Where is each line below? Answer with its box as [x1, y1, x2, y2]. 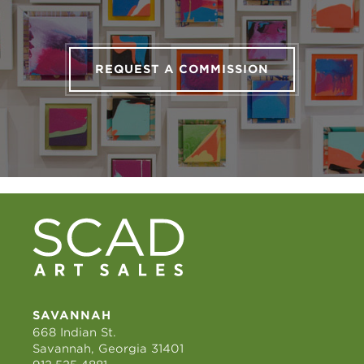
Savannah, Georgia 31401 [32, 342, 184, 356]
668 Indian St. [32, 326, 116, 340]
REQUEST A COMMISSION [95, 63, 269, 76]
